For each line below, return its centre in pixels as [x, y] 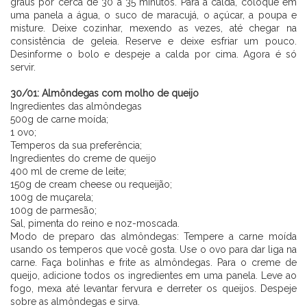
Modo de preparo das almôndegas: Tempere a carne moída [153, 236]
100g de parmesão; [53, 210]
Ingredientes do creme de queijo [83, 158]
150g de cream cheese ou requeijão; [91, 184]
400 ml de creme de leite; [68, 171]
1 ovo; [23, 132]
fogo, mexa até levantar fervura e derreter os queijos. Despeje [153, 288]
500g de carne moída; [59, 119]
